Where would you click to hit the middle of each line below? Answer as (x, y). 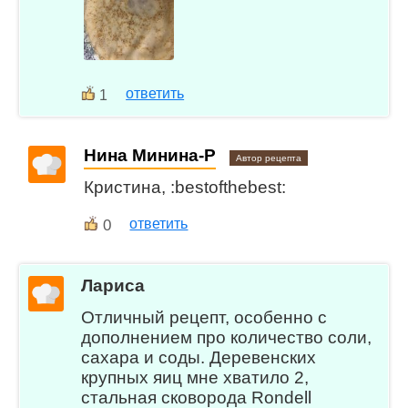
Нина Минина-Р (150, 155)
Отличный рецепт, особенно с (204, 318)
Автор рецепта (269, 158)
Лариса (113, 286)
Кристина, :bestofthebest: (185, 187)
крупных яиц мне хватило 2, (195, 378)
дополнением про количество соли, (227, 338)
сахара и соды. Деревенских (199, 358)
